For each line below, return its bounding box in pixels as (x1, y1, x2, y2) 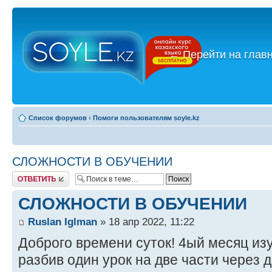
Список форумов (29, 114, 87, 121)
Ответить (12, 171, 41, 178)
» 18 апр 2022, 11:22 (97, 216, 194, 228)
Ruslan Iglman (28, 216, 97, 228)
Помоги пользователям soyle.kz (93, 114, 200, 121)
